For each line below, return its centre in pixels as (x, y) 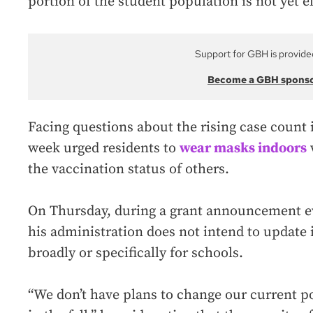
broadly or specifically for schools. (136, 254)
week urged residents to (104, 149)
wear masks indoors (243, 149)
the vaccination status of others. (129, 170)
